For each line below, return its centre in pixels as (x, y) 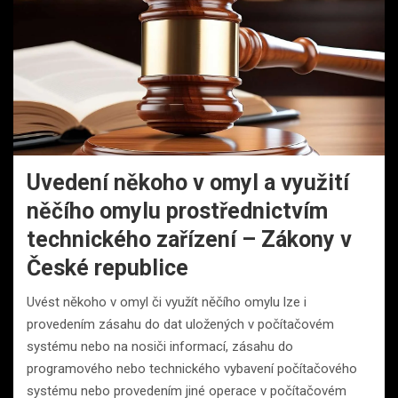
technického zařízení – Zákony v (189, 239)
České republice (107, 267)
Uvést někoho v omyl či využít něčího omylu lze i (167, 302)
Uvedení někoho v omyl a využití (188, 182)
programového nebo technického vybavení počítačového (192, 368)
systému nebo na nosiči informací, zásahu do (160, 346)
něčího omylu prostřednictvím (177, 211)
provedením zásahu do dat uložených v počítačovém (180, 324)
